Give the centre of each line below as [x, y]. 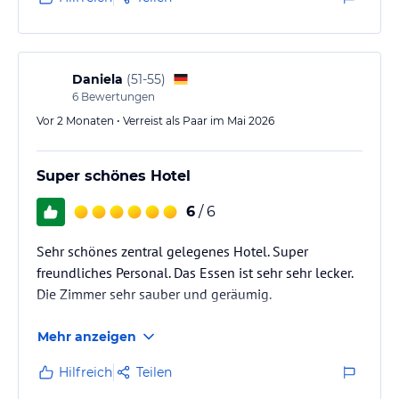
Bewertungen [117, 96]
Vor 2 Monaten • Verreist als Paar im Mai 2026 [155, 120]
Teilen [154, 372]
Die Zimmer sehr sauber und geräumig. [154, 293]
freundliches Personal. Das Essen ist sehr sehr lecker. [195, 272]
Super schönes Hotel [114, 175]
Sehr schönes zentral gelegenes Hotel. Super [172, 251]
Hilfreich [85, 372]
